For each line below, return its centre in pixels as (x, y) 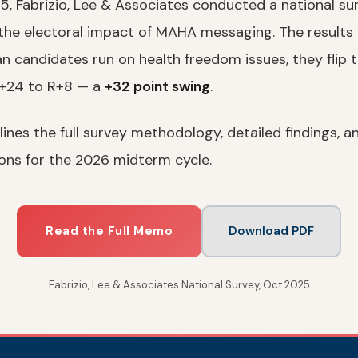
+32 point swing (157, 86)
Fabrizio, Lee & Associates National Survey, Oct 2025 (179, 285)
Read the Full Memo (109, 231)
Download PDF (271, 231)
